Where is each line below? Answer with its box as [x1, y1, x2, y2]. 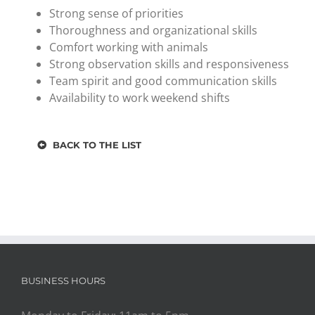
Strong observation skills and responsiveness [49, 56, 289, 72]
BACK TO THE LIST [53, 139, 142, 151]
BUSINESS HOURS [21, 275, 105, 287]
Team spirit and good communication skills [49, 73, 277, 89]
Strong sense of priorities [49, 6, 184, 22]
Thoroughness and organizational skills [49, 22, 257, 39]
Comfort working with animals [49, 39, 208, 56]
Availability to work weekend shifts [49, 90, 230, 106]
